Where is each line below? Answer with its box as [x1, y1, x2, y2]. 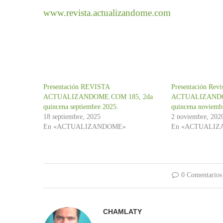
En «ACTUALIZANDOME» [43, 122, 126, 130]
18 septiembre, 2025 [43, 112, 101, 120]
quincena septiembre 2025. [43, 103, 118, 111]
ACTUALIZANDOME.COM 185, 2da [43, 93, 153, 101]
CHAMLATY [103, 207, 142, 216]
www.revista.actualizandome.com [43, 7, 171, 18]
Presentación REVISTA [43, 83, 110, 91]
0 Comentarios [181, 171, 222, 179]
